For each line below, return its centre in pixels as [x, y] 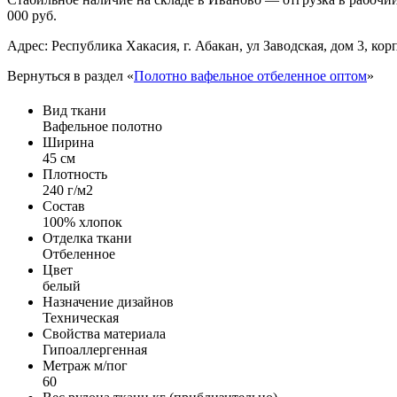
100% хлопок [82, 222]
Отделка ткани [87, 238]
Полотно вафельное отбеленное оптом [250, 75]
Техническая [81, 318]
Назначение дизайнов [108, 302]
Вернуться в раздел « [70, 75]
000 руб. [32, 15]
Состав [64, 206]
